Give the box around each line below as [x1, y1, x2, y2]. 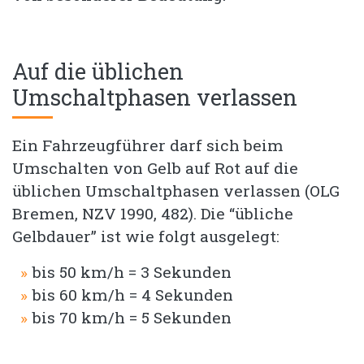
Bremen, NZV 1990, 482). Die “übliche [12, 202, 293, 223]
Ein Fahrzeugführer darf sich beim [12, 134, 284, 155]
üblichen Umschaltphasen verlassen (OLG [12, 180, 340, 201]
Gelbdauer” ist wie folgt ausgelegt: [12, 225, 279, 246]
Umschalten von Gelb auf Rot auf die [12, 157, 298, 178]
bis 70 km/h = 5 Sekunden [32, 306, 232, 327]
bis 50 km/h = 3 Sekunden [32, 261, 232, 282]
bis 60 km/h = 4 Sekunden [32, 284, 233, 305]
